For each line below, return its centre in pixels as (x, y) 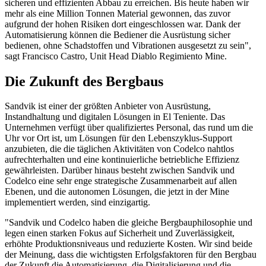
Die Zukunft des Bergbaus (84, 81)
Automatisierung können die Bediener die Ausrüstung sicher (118, 34)
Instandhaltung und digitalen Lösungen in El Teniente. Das (115, 117)
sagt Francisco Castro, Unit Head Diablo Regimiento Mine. (116, 56)
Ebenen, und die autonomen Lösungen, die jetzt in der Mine (117, 192)
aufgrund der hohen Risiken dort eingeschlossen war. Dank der (123, 24)
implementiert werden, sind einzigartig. (77, 202)
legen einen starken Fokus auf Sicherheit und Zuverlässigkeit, (120, 233)
